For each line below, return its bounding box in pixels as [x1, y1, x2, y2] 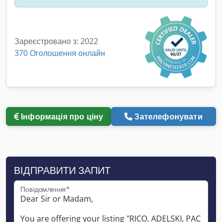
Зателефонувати [134, 111, 203, 122]
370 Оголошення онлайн [14, 47, 105, 58]
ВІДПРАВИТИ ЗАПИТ [14, 163, 111, 177]
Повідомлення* [20, 184, 70, 194]
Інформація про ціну [21, 111, 104, 122]
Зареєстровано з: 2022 [14, 35, 98, 47]
